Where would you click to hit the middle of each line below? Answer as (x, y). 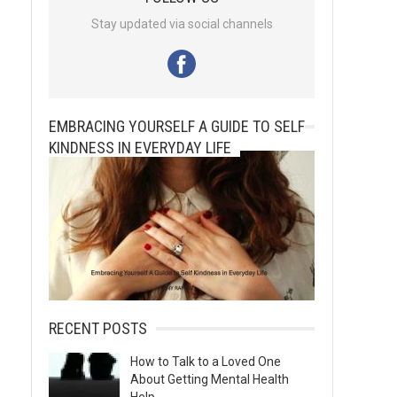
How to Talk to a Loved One (206, 362)
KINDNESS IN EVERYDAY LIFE (140, 148)
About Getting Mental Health (210, 379)
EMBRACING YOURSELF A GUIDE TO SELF (177, 126)
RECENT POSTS (98, 328)
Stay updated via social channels (182, 24)
